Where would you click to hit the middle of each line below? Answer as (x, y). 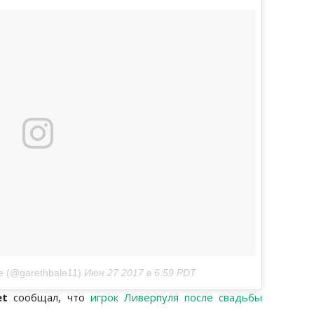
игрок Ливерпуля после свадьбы (176, 298)
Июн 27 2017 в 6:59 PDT (140, 273)
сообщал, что (49, 298)
